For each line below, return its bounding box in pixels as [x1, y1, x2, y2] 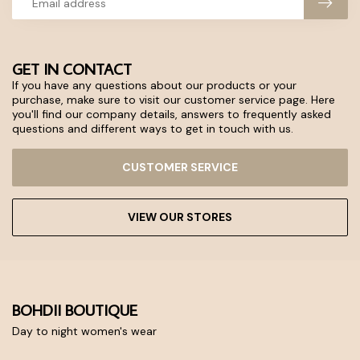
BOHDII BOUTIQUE [12, 300, 137, 321]
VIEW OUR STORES [128, 210, 232, 225]
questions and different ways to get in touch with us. [12, 121, 293, 136]
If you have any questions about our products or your [12, 77, 297, 92]
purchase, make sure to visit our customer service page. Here [12, 92, 335, 107]
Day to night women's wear [12, 324, 157, 339]
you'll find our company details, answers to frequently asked [12, 106, 331, 121]
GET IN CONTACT [12, 58, 132, 79]
